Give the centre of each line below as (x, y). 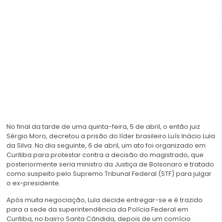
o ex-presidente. (33, 183)
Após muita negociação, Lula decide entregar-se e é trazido (105, 200)
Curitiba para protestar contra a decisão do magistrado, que (105, 155)
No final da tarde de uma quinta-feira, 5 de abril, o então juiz (103, 127)
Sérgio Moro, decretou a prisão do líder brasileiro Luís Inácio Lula (111, 136)
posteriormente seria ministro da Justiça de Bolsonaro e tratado (110, 165)
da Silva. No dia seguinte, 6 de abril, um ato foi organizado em (106, 146)
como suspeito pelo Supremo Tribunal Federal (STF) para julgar (109, 174)
